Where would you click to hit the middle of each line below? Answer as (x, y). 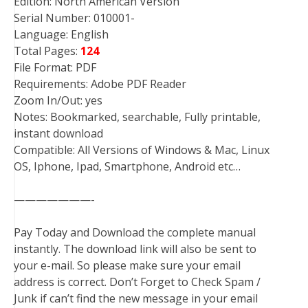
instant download (58, 133)
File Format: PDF (55, 67)
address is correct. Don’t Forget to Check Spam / (137, 282)
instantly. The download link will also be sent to (135, 249)
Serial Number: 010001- (74, 18)
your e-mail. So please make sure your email (127, 265)
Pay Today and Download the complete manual (135, 232)
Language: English (61, 34)
